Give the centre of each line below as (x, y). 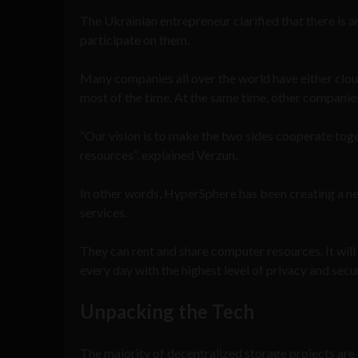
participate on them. (135, 39)
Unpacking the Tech (167, 311)
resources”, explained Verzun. (159, 154)
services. (103, 212)
